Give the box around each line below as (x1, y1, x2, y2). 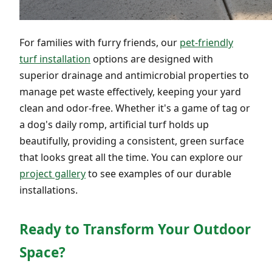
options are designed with (90, 52, 213, 66)
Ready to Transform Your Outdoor (19, 219, 251, 239)
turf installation (19, 52, 90, 66)
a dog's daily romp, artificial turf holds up (19, 117, 209, 131)
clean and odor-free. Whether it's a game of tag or (19, 101, 250, 115)
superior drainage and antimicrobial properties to (19, 68, 249, 82)
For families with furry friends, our (19, 35, 180, 49)
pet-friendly (180, 35, 233, 49)
